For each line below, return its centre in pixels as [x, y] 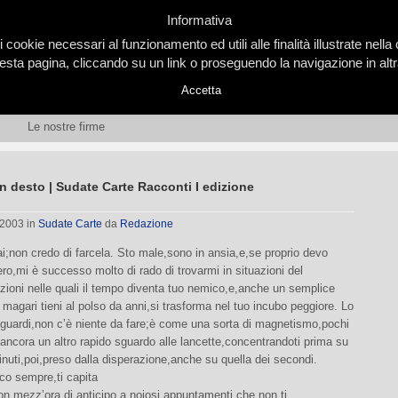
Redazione [147, 224]
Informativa [199, 20]
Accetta [201, 91]
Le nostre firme [66, 127]
